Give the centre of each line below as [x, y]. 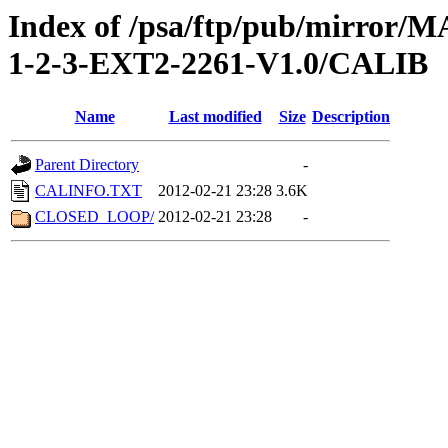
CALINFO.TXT [88, 191]
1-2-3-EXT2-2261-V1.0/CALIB [218, 63]
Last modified [215, 117]
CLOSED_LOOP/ [94, 217]
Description [351, 117]
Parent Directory [87, 165]
